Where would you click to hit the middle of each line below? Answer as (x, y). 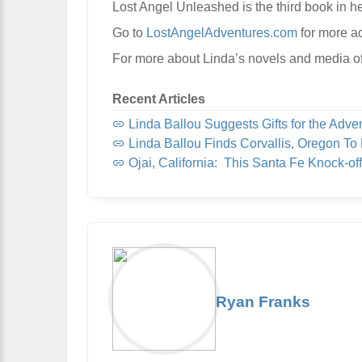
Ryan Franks (263, 301)
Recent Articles (159, 99)
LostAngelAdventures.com (222, 32)
